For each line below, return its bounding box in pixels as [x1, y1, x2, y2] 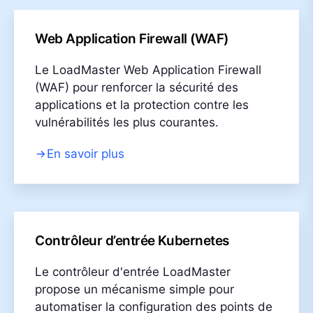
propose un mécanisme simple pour [35, 282, 234, 296]
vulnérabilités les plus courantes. [35, 115, 219, 129]
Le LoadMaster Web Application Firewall [35, 62, 261, 77]
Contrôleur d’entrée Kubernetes [35, 232, 229, 249]
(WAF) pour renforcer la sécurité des [35, 80, 238, 94]
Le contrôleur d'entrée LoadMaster [35, 264, 231, 279]
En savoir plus [47, 146, 124, 161]
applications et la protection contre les [35, 97, 249, 112]
